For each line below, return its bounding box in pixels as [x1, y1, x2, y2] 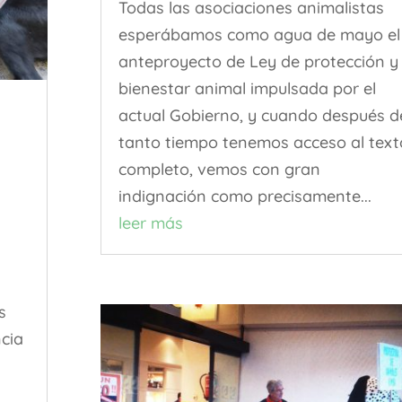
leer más [118, 212, 183, 233]
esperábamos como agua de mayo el [118, 23, 400, 45]
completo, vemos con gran [118, 158, 320, 179]
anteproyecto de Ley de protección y [118, 50, 398, 72]
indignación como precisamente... [118, 185, 371, 206]
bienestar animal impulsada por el [118, 77, 376, 99]
